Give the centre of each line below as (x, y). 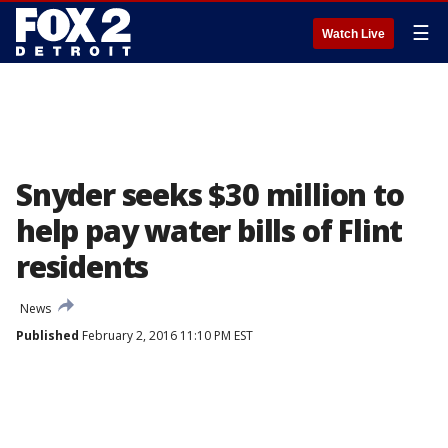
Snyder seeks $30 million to (210, 194)
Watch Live (353, 34)
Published (47, 335)
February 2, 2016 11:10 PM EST (166, 335)
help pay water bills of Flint (209, 230)
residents (82, 266)
